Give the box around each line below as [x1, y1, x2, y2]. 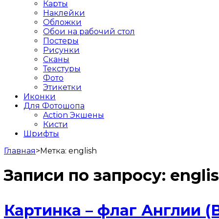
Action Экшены [43, 110, 104, 120]
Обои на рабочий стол [43, 26, 135, 36]
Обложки [43, 17, 82, 27]
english [68, 146, 97, 155]
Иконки [23, 91, 56, 101]
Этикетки [43, 82, 82, 92]
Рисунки [43, 45, 80, 55]
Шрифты [23, 129, 59, 138]
